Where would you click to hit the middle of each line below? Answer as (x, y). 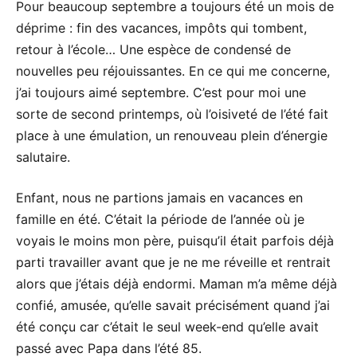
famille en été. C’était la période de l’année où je (160, 219)
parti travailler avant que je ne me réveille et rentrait (173, 262)
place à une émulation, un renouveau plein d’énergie (172, 135)
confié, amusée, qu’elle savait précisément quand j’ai (173, 305)
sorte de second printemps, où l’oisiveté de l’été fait (172, 114)
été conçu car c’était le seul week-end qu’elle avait (167, 326)
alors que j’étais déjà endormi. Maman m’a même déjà (177, 283)
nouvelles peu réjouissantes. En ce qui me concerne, (173, 71)
